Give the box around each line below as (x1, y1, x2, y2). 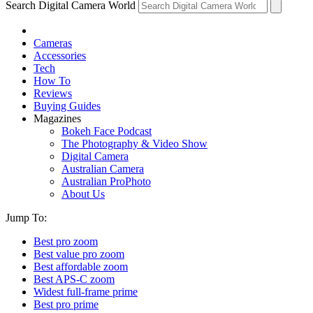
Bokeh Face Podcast (61, 124, 152, 137)
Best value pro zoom (34, 247, 124, 260)
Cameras (34, 36, 72, 49)
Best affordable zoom (34, 260, 128, 272)
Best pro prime (34, 298, 99, 310)
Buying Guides (34, 99, 101, 112)
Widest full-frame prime (34, 285, 138, 298)
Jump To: (6, 211, 47, 224)
